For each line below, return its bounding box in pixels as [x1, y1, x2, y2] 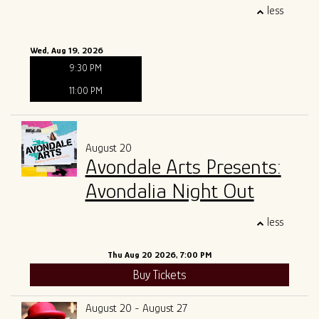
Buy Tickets [132, 267, 187, 282]
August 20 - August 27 [85, 302, 187, 315]
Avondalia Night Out [85, 179, 254, 204]
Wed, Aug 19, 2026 [30, 45, 103, 56]
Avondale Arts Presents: [85, 155, 281, 179]
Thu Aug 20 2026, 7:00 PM [107, 249, 212, 261]
